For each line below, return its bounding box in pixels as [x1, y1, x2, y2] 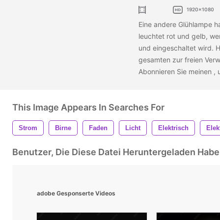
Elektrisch [158, 124, 189, 132]
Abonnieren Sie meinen [138, 67, 214, 76]
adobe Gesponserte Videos [37, 189, 115, 197]
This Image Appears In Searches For [12, 102, 165, 112]
